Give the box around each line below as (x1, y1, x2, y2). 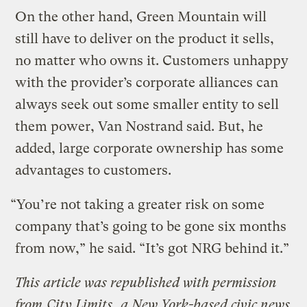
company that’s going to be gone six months (15, 218, 287, 234)
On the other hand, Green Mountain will (15, 8, 267, 25)
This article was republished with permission (15, 274, 278, 291)
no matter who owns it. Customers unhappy (15, 52, 289, 69)
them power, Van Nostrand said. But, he (15, 118, 264, 134)
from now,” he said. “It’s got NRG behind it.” (15, 240, 290, 256)
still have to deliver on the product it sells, (15, 30, 275, 47)
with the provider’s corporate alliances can (15, 74, 279, 90)
